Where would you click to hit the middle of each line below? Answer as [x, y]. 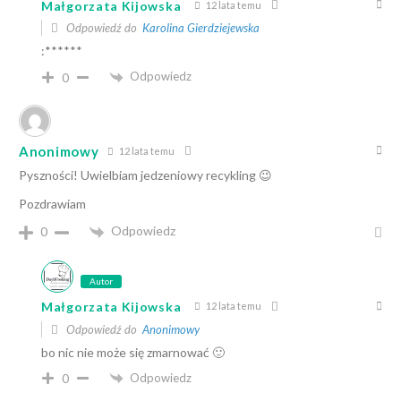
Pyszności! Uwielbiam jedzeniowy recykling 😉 [145, 175]
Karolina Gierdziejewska [201, 28]
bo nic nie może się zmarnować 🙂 [133, 352]
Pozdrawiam [52, 204]
